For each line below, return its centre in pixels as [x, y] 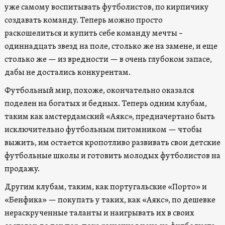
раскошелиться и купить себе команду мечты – [93, 33]
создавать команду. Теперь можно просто [83, 20]
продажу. [22, 169]
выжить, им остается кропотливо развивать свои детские [112, 143]
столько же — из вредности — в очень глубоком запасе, [108, 60]
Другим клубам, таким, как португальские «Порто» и [105, 187]
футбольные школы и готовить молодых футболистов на [112, 156]
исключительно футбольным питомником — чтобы [103, 130]
